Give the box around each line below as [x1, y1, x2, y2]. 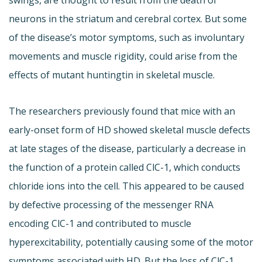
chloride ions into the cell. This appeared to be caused [9, 180, 244, 193]
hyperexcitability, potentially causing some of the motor [9, 236, 253, 249]
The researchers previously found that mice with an [9, 105, 235, 118]
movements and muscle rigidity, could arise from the [9, 50, 237, 63]
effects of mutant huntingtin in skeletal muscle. [9, 68, 215, 82]
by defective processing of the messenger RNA [9, 198, 213, 212]
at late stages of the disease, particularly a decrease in [9, 142, 246, 156]
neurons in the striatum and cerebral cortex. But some [9, 12, 247, 26]
